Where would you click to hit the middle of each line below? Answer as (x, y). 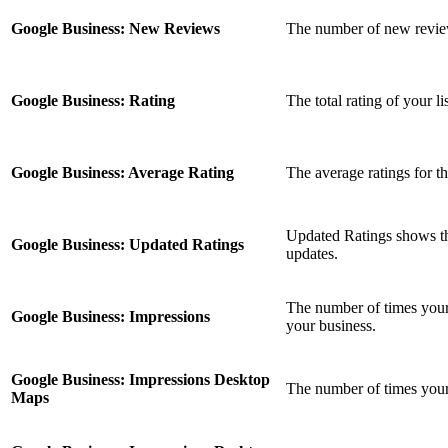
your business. (331, 326)
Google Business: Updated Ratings (127, 245)
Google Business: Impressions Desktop (140, 380)
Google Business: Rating (93, 101)
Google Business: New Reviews (115, 29)
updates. (312, 254)
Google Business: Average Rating (122, 173)
